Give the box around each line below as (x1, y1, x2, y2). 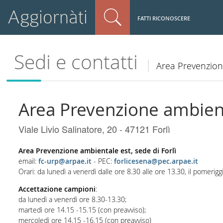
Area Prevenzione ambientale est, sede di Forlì (18, 146, 177, 155)
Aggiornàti (7, 6, 88, 28)
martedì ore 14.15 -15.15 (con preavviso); (18, 205, 146, 215)
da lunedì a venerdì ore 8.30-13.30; (18, 195, 127, 204)
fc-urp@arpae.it (38, 156, 92, 166)
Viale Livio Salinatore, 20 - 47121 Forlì (18, 122, 171, 135)
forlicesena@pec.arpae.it (114, 156, 199, 166)
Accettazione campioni (18, 184, 96, 194)
